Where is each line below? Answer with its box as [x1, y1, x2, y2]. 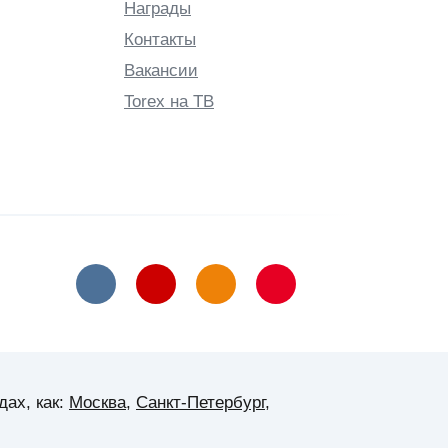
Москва [69, 392, 126, 412]
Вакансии [124, 60, 198, 80]
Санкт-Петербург [136, 392, 265, 412]
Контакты [124, 29, 196, 49]
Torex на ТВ [124, 91, 214, 111]
